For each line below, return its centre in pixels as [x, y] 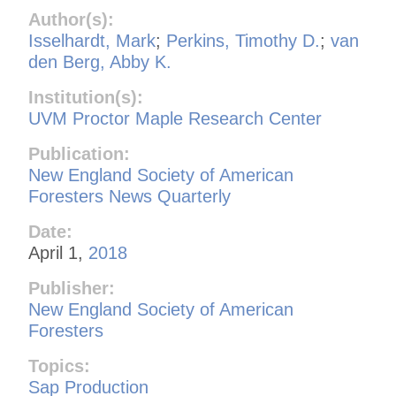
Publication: [79, 153]
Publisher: [72, 288]
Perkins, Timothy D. [243, 40]
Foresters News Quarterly [129, 196]
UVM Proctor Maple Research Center [175, 118]
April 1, [58, 252]
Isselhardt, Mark [92, 40]
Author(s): [71, 19]
